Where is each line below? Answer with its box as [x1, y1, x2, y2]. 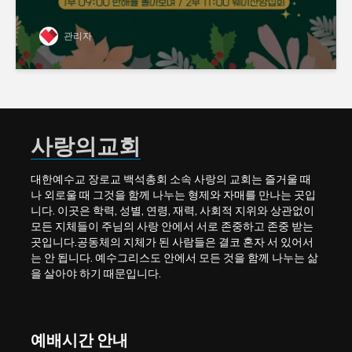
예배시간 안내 [31, 330, 128, 349]
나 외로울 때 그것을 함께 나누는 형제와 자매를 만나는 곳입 [31, 188, 316, 202]
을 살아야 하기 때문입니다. [31, 266, 161, 280]
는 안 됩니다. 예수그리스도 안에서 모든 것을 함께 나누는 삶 [31, 251, 318, 265]
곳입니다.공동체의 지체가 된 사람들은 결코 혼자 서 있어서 [31, 235, 313, 249]
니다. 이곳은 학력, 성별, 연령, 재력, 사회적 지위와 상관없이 [31, 203, 314, 218]
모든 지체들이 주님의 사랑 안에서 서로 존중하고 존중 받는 [31, 219, 313, 233]
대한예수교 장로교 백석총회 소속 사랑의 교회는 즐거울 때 [31, 172, 311, 186]
